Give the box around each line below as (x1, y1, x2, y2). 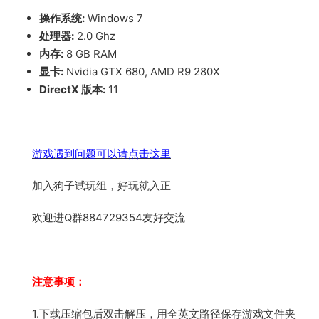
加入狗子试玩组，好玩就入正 (32, 178, 171, 192)
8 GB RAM (63, 46, 117, 61)
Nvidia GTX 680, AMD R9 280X (63, 64, 220, 78)
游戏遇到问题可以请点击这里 (32, 146, 171, 160)
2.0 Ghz (74, 28, 115, 43)
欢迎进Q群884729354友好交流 (32, 210, 185, 224)
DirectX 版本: (39, 82, 105, 96)
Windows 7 (85, 11, 143, 25)
